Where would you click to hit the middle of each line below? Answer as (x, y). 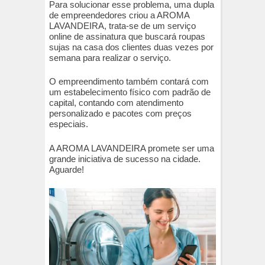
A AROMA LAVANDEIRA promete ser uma (132, 148)
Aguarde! (67, 169)
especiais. (69, 124)
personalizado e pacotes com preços (120, 114)
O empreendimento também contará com (129, 82)
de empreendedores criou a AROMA (119, 15)
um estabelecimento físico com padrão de (130, 92)
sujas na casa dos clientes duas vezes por (131, 47)
